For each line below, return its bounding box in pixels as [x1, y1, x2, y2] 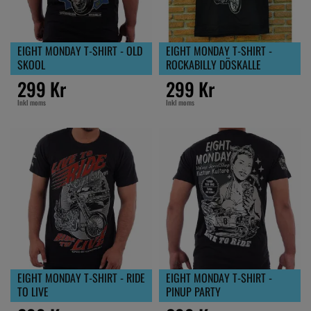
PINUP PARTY [166, 283, 221, 300]
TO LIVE [17, 283, 49, 300]
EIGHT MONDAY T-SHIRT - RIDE [17, 269, 145, 286]
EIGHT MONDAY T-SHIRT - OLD [17, 42, 142, 59]
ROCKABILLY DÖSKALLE [166, 56, 261, 73]
